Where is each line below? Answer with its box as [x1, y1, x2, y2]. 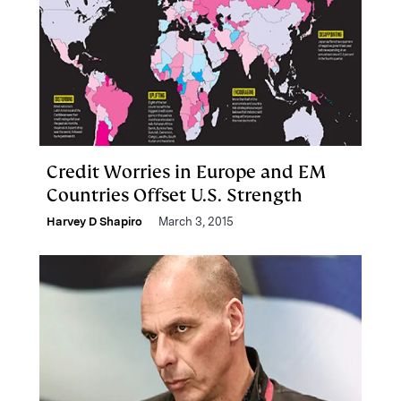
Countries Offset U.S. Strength [47, 183, 303, 207]
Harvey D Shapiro [47, 215, 142, 228]
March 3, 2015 [158, 215, 234, 228]
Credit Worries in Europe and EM [47, 160, 326, 183]
